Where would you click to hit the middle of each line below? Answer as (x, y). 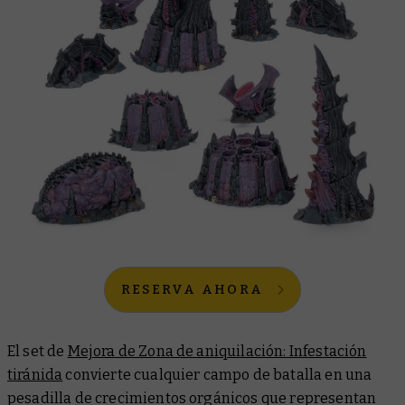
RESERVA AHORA (192, 289)
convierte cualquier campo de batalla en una (217, 374)
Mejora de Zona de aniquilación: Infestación (217, 351)
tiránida (35, 374)
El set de (38, 351)
